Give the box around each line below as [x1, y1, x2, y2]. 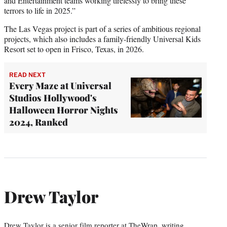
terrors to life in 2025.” [4, 5, 75, 16]
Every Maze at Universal [9, 79, 111, 92]
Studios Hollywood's [9, 91, 97, 104]
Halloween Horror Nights [9, 103, 118, 116]
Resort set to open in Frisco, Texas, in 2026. [4, 43, 144, 54]
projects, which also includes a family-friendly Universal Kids [4, 33, 201, 44]
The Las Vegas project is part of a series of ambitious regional [4, 23, 201, 34]
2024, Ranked [9, 116, 68, 128]
